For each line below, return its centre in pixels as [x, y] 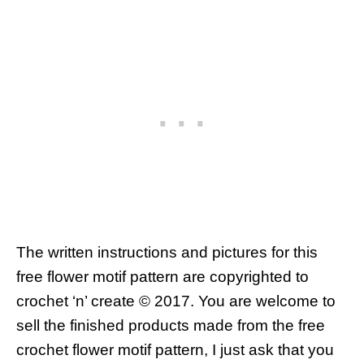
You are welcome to [267, 301]
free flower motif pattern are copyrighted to [162, 276]
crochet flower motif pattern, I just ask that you [175, 349]
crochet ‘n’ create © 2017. [107, 301]
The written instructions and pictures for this [167, 252]
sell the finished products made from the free [171, 325]
